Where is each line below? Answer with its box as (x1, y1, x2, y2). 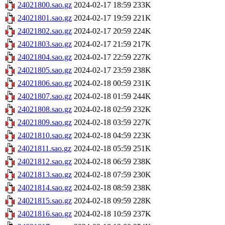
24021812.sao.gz (18, 157, 72, 166)
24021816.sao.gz (18, 209, 72, 218)
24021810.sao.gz (18, 131, 72, 140)
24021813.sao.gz (18, 170, 72, 179)
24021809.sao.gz (18, 118, 72, 127)
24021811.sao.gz (18, 144, 71, 153)
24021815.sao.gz (18, 196, 72, 205)
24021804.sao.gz (18, 53, 72, 62)
